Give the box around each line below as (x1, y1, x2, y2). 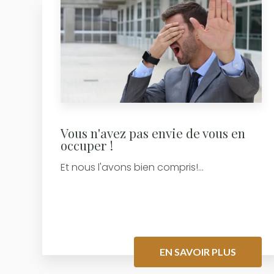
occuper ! (60, 136, 113, 154)
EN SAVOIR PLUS (159, 245, 236, 257)
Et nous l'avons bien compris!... (60, 160, 204, 174)
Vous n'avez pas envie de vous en (60, 124, 245, 141)
